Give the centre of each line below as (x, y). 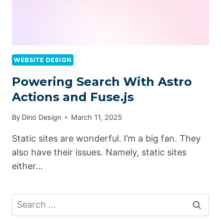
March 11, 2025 (97, 117)
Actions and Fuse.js (73, 97)
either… (27, 166)
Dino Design (42, 117)
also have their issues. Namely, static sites (99, 152)
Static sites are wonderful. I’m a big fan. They (106, 139)
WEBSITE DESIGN (43, 60)
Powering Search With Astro (102, 81)
